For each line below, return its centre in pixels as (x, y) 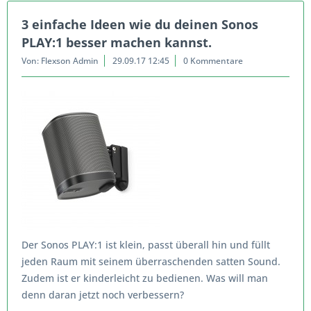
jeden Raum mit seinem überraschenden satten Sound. (151, 261)
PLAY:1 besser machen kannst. (117, 42)
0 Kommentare (213, 61)
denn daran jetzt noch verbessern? (103, 295)
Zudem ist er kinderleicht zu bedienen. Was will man (145, 278)
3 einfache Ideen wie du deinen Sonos (140, 24)
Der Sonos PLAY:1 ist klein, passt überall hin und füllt (146, 245)
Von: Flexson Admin (60, 61)
